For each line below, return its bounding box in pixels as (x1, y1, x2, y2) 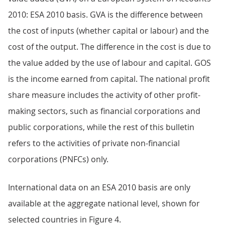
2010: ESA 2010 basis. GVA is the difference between (8, 9, 203, 20)
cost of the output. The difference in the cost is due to (8, 41, 211, 52)
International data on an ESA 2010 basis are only (8, 182, 190, 193)
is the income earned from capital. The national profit (8, 73, 210, 84)
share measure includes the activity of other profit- (8, 89, 200, 100)
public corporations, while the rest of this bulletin (8, 122, 194, 133)
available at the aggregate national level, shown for (8, 198, 200, 209)
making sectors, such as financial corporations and (8, 105, 200, 117)
